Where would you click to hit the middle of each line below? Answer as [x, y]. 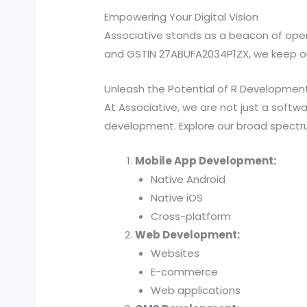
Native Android [188, 179]
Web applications [195, 290]
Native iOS [176, 197]
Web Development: [188, 234]
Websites [175, 253]
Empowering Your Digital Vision [182, 16]
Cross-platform [191, 216]
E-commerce [184, 271]
